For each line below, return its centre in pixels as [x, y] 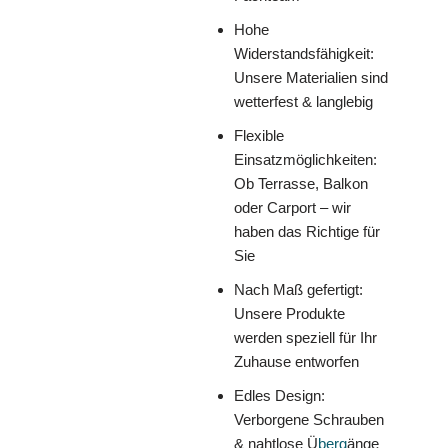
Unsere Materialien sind [311, 78]
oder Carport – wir [292, 208]
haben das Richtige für [307, 232]
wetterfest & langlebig [303, 102]
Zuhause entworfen [296, 362]
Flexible [259, 136]
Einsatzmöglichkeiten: [305, 160]
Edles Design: [279, 396]
